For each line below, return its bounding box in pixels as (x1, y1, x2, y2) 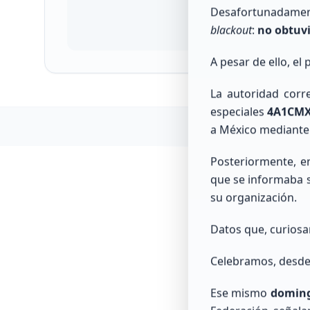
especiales (210, 104, 268, 120)
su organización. (210, 190, 297, 206)
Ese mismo (210, 285, 271, 301)
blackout (210, 22, 252, 38)
